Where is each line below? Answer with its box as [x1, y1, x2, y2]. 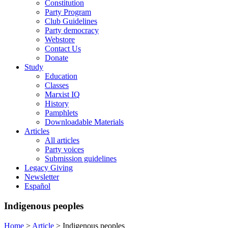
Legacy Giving [24, 163, 73, 173]
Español [24, 182, 50, 191]
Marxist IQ [45, 90, 80, 99]
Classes [45, 81, 69, 90]
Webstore [45, 35, 75, 44]
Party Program [45, 8, 91, 17]
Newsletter [24, 173, 59, 182]
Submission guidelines [45, 154, 117, 163]
